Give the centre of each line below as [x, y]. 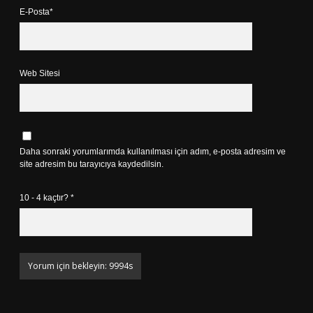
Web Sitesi [40, 73]
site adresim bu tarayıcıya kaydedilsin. [92, 164]
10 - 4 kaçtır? [45, 198]
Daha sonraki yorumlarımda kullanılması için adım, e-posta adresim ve [153, 152]
